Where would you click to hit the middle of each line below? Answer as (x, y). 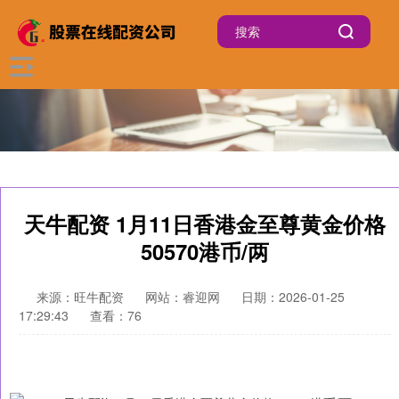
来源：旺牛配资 (82, 297)
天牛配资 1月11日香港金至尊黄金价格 (205, 224)
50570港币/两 (205, 251)
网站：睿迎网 (183, 297)
